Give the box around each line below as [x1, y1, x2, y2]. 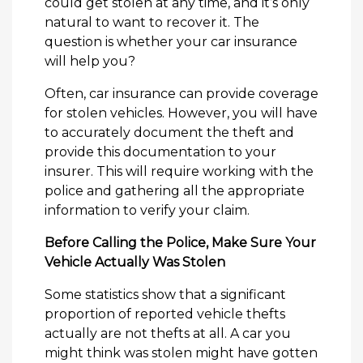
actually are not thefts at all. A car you [45, 326, 291, 342]
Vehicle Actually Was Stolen [45, 254, 225, 271]
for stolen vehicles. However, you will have [45, 105, 318, 122]
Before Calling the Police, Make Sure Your [45, 235, 316, 251]
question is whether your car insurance [45, 34, 297, 50]
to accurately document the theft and [45, 125, 294, 141]
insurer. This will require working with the [45, 164, 314, 180]
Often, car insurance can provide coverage [45, 86, 318, 102]
